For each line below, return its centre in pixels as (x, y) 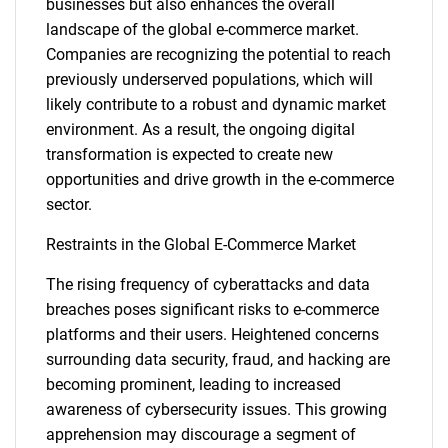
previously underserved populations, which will (209, 79)
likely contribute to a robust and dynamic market (216, 104)
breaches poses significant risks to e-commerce (212, 309)
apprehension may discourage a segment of (201, 434)
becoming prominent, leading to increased (193, 384)
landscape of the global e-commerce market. (202, 29)
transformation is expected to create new (189, 154)
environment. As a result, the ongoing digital (200, 129)
